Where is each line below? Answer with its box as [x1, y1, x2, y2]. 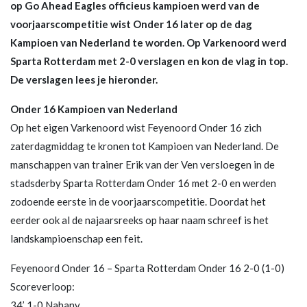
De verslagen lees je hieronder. [10, 73, 158, 86]
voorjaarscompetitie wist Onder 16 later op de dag [10, 17, 252, 30]
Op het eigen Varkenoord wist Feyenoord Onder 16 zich [10, 121, 262, 134]
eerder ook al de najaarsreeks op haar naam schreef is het [10, 213, 269, 226]
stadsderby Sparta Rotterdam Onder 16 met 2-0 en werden [10, 176, 276, 189]
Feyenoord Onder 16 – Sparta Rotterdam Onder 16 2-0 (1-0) [10, 261, 284, 274]
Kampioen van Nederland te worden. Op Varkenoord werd [10, 36, 286, 49]
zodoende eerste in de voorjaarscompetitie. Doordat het [10, 195, 266, 208]
